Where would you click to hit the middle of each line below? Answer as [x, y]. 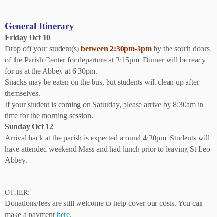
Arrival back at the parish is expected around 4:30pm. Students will [107, 138]
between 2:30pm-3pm [116, 49]
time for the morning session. [49, 116]
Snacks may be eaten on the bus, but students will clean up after [102, 82]
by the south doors [181, 49]
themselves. [23, 93]
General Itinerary [39, 26]
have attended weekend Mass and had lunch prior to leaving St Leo [108, 149]
